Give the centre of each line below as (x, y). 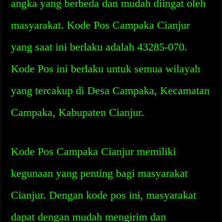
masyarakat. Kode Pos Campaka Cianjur (101, 25)
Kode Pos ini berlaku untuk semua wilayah (106, 69)
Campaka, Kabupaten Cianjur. (78, 112)
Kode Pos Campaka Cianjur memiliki (94, 151)
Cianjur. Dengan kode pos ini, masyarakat (104, 195)
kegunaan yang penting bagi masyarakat (100, 173)
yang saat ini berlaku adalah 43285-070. (99, 47)
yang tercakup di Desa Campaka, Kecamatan (111, 90)
